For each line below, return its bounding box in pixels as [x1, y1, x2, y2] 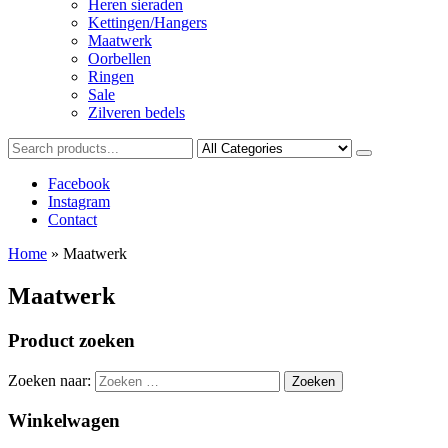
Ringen [88, 68, 134, 85]
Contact [48, 211, 97, 228]
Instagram [48, 193, 110, 210]
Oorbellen [88, 50, 151, 67]
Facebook [48, 175, 110, 192]
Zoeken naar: [8, 371, 91, 389]
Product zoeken [8, 329, 135, 351]
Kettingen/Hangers [88, 14, 207, 31]
